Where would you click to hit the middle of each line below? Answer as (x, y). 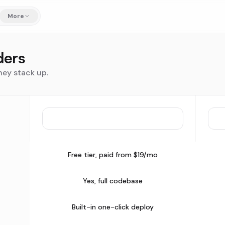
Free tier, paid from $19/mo (113, 155)
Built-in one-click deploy (113, 207)
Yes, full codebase (113, 181)
